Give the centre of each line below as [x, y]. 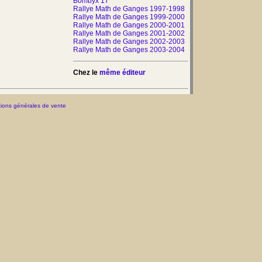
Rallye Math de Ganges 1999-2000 [129, 17]
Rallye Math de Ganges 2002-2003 [129, 41]
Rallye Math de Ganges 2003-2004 [129, 49]
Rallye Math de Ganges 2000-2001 [129, 25]
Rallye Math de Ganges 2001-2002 [129, 33]
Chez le [86, 72]
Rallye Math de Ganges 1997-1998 [129, 8]
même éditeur [123, 72]
